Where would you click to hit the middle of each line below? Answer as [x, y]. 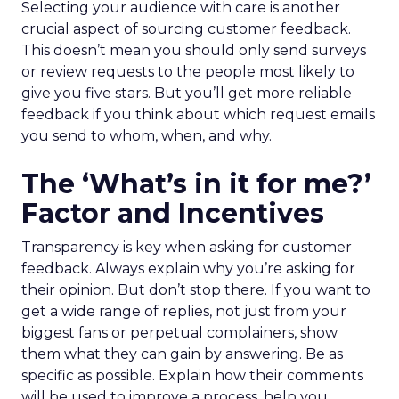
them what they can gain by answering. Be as [182, 354]
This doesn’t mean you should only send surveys [194, 50]
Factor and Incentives [173, 213]
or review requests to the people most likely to [188, 72]
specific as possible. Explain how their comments [192, 375]
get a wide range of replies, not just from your [184, 311]
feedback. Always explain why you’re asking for [188, 269]
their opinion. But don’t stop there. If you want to [196, 290]
